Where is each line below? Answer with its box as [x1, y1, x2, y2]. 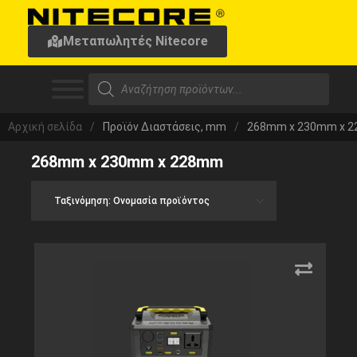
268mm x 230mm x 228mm [31, 152, 223, 171]
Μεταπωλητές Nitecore [63, 33, 208, 49]
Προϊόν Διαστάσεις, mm [103, 120, 226, 133]
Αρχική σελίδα [8, 120, 82, 133]
